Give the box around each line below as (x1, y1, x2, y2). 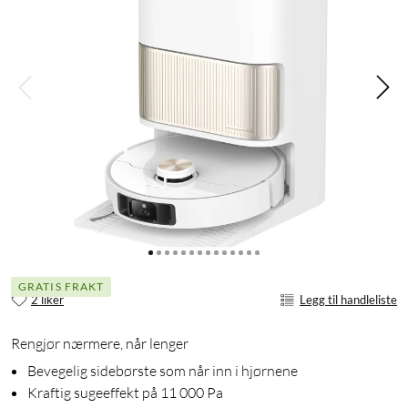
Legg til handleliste (300, 291, 397, 307)
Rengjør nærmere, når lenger (11, 334, 189, 353)
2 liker (31, 291, 64, 307)
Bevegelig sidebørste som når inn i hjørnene (27, 362, 298, 381)
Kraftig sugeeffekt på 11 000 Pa (27, 383, 223, 403)
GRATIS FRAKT (18, 279, 105, 293)
